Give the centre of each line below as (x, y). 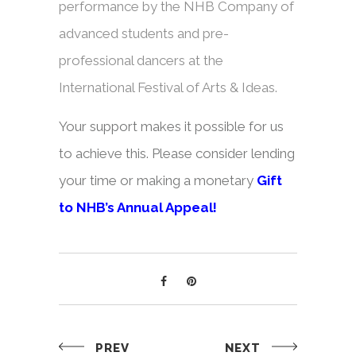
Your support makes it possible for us (171, 126)
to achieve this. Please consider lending (177, 153)
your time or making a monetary (158, 180)
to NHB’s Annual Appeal (136, 207)
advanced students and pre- (144, 33)
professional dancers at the (141, 60)
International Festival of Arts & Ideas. (168, 87)
